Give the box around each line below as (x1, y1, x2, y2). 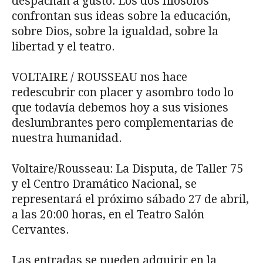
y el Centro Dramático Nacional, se (12, 177, 197, 191)
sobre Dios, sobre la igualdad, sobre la (12, 25, 218, 39)
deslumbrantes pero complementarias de (12, 116, 234, 130)
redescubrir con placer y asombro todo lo (12, 86, 234, 100)
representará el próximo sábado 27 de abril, (12, 193, 249, 207)
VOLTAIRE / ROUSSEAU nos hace (12, 70, 187, 85)
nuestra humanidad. (12, 131, 122, 146)
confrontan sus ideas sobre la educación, (12, 9, 231, 23)
